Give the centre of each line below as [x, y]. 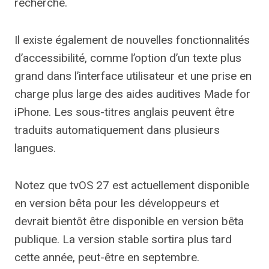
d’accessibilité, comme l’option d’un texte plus [128, 58]
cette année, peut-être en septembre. [107, 258]
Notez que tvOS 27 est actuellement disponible [132, 186]
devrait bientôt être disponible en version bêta [129, 222]
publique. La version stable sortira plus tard [123, 240]
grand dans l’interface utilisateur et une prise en [133, 76]
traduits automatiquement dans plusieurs [117, 130]
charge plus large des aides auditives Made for [132, 94]
